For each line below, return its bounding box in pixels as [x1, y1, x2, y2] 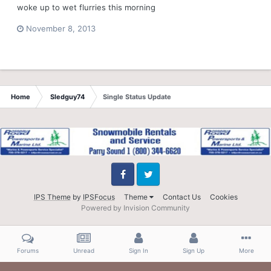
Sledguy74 [50, 92, 85, 101]
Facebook [111, 180, 142, 189]
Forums [17, 247, 39, 254]
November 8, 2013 [26, 23, 96, 33]
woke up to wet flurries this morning [17, 2, 155, 12]
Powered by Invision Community [81, 203, 190, 212]
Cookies [209, 192, 238, 201]
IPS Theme [33, 192, 71, 201]
